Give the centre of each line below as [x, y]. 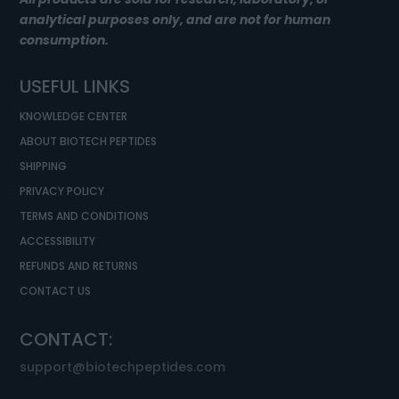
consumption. [65, 40]
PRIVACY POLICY [62, 191]
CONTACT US [56, 290]
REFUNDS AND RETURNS [79, 265]
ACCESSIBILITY [58, 240]
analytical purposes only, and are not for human [175, 19]
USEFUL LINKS [75, 86]
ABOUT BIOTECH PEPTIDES [89, 141]
